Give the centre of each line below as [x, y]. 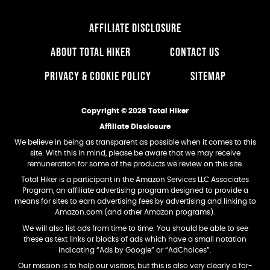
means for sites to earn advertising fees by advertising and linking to [135, 202]
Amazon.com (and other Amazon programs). [135, 212]
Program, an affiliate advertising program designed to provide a [135, 191]
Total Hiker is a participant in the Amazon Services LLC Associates [135, 180]
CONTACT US [195, 53]
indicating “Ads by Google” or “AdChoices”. [135, 250]
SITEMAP [208, 77]
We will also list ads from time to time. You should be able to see [135, 228]
